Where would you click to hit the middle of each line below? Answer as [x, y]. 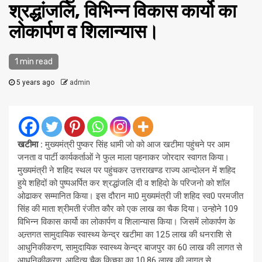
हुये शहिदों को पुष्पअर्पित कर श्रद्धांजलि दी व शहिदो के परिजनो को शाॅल [124, 183]
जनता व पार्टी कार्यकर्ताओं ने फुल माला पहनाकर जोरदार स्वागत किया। [123, 158]
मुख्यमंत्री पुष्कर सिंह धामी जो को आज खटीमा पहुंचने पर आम [136, 145]
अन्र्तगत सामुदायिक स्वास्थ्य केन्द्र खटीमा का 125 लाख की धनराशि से [125, 235]
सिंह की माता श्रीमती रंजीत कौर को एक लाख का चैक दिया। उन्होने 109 [128, 209]
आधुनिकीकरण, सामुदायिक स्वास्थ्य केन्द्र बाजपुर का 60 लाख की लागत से [130, 248]
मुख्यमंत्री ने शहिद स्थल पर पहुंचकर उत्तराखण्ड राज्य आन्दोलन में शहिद [127, 170]
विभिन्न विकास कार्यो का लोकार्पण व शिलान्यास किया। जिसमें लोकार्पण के [126, 222]
